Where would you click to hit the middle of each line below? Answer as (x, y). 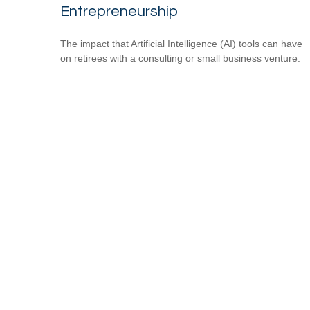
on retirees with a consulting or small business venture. (180, 58)
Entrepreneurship (119, 11)
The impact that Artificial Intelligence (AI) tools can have (181, 43)
